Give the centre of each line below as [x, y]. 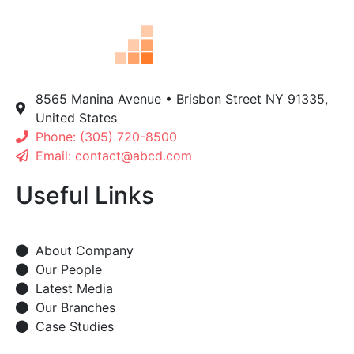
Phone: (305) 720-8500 [106, 137]
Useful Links [85, 195]
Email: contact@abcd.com [114, 156]
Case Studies [75, 326]
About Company [85, 250]
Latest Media [74, 288]
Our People [69, 269]
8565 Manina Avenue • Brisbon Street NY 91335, [182, 99]
